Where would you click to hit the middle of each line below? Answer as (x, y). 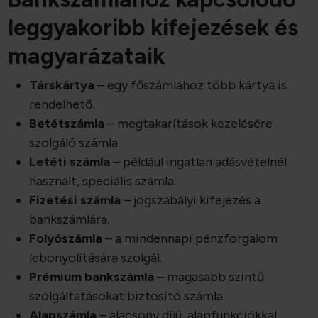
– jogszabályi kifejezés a (191, 201)
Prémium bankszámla (92, 277)
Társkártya (62, 86)
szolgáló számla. (75, 143)
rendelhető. (62, 105)
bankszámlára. (70, 220)
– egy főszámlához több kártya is (191, 86)
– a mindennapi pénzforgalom (190, 239)
